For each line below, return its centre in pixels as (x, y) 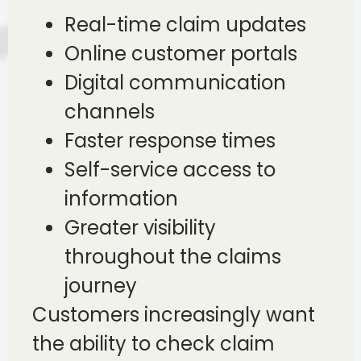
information (121, 199)
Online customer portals (181, 54)
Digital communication (175, 83)
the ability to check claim (154, 344)
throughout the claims (173, 257)
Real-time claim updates (185, 25)
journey (101, 286)
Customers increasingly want (174, 315)
